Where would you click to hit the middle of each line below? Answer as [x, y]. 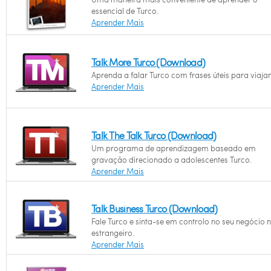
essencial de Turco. [125, 11]
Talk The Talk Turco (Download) [154, 135]
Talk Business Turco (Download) [155, 208]
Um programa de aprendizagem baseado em [174, 148]
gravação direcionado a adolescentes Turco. [171, 160]
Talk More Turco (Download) [149, 62]
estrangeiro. [113, 233]
